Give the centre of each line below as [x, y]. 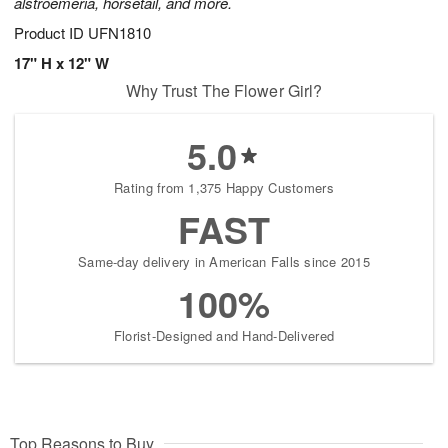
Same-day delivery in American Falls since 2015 [224, 262]
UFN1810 [119, 33]
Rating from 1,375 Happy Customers [224, 188]
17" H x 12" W [61, 63]
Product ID [51, 33]
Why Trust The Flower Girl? [224, 91]
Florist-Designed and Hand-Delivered [224, 336]
